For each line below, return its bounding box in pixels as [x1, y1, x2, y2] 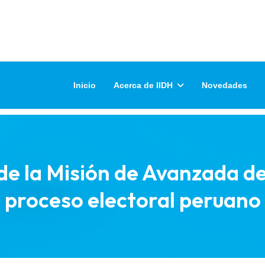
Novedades [202, 80, 247, 90]
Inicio [73, 80, 96, 90]
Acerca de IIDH [114, 80, 173, 90]
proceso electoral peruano [4, 186, 261, 213]
